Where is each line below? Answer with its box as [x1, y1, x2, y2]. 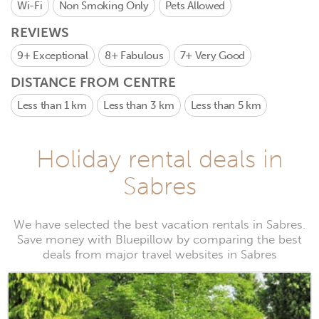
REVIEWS [11, 24, 69, 41]
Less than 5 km [190, 99, 261, 112]
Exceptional [33, 49, 88, 62]
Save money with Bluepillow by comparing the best [17, 232, 302, 247]
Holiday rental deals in [36, 144, 283, 174]
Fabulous [120, 49, 164, 62]
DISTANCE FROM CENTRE [11, 74, 176, 90]
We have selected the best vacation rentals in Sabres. [14, 217, 305, 232]
